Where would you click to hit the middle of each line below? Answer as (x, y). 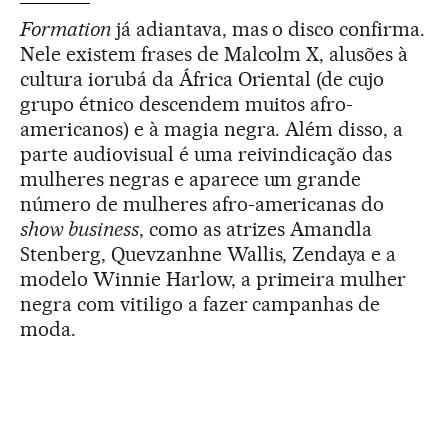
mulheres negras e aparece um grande (191, 178)
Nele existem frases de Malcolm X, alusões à (214, 53)
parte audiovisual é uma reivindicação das (206, 153)
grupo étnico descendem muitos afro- (187, 103)
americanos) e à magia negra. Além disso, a (212, 128)
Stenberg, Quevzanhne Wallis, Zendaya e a (208, 253)
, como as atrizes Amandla (255, 228)
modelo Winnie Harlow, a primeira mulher (213, 278)
